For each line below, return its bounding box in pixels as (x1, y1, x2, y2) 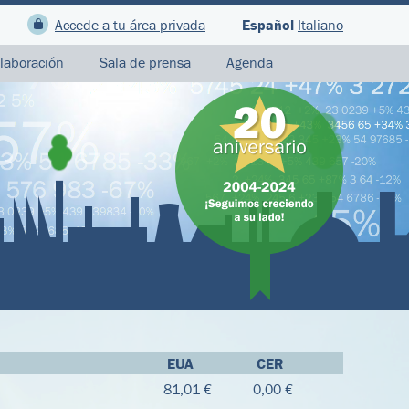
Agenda (226, 53, 273, 71)
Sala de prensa (100, 53, 191, 71)
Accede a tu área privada (55, 16, 205, 34)
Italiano (298, 16, 343, 34)
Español (242, 16, 298, 34)
